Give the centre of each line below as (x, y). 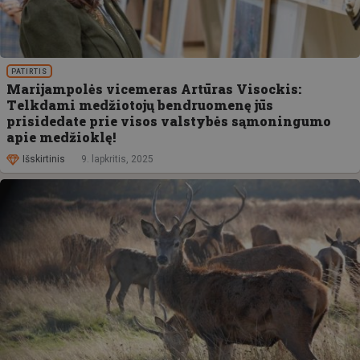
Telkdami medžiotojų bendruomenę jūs (140, 104)
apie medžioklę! (61, 137)
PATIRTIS (30, 71)
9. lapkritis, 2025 (117, 160)
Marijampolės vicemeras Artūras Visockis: (154, 88)
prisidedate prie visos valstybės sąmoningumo (169, 121)
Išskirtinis (44, 160)
